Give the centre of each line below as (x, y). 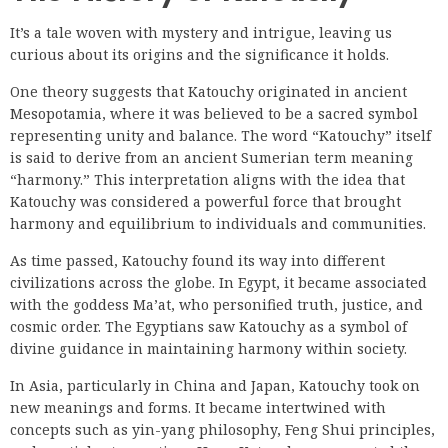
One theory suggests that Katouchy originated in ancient (208, 91)
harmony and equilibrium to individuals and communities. (218, 223)
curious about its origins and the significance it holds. (199, 54)
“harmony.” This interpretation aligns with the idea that (207, 179)
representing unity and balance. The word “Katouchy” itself (220, 135)
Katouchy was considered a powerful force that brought (205, 201)
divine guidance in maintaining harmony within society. (208, 348)
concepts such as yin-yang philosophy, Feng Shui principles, (222, 429)
